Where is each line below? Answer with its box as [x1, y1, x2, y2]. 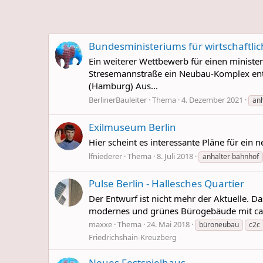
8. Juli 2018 [157, 150, 193, 161]
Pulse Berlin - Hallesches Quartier [89, 176, 244, 190]
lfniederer [89, 150, 122, 161]
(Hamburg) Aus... [89, 80, 158, 92]
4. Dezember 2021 [181, 94, 243, 105]
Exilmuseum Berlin [89, 120, 176, 134]
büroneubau [199, 220, 239, 230]
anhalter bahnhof [203, 151, 259, 161]
